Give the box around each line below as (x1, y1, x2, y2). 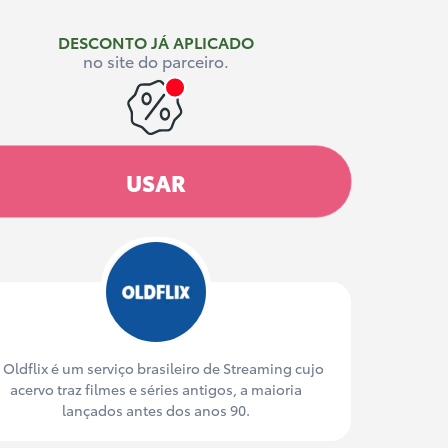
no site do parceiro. (83, 49, 230, 72)
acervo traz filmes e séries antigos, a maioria (10, 378, 303, 399)
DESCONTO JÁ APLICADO (58, 30, 255, 53)
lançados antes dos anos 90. (62, 399, 251, 420)
